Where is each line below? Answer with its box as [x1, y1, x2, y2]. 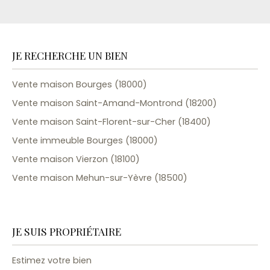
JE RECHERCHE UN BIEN [12, 48, 128, 62]
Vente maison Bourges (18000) [12, 78, 147, 90]
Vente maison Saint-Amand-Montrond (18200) [12, 96, 217, 109]
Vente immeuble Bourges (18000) [12, 134, 158, 146]
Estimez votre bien [12, 254, 92, 266]
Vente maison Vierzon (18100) [12, 152, 140, 165]
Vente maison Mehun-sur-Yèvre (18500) [12, 171, 187, 184]
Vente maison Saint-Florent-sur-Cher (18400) [12, 115, 211, 128]
